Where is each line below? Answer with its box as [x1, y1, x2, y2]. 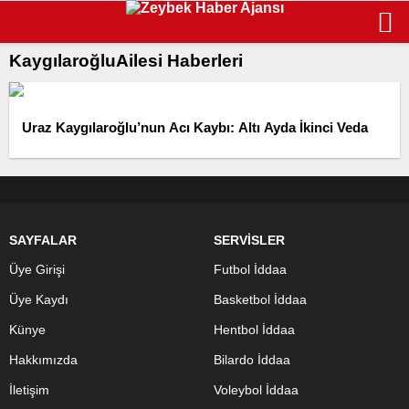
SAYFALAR [9, 233, 77, 247]
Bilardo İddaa [214, 352, 290, 367]
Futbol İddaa [214, 262, 287, 277]
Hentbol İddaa [214, 322, 295, 337]
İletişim [9, 383, 49, 397]
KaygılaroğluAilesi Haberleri [9, 51, 243, 70]
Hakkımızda [9, 352, 78, 367]
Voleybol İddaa [214, 383, 299, 397]
